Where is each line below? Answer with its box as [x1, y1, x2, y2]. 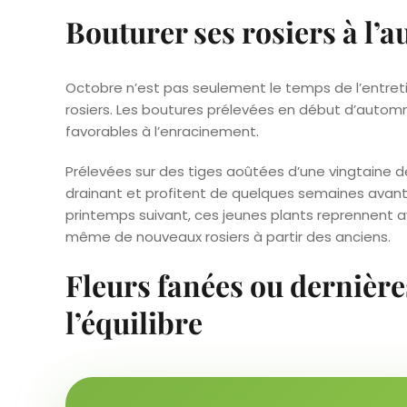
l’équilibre [65, 302, 203, 342]
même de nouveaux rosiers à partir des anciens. [65, 226, 391, 246]
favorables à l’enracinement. [65, 121, 259, 141]
